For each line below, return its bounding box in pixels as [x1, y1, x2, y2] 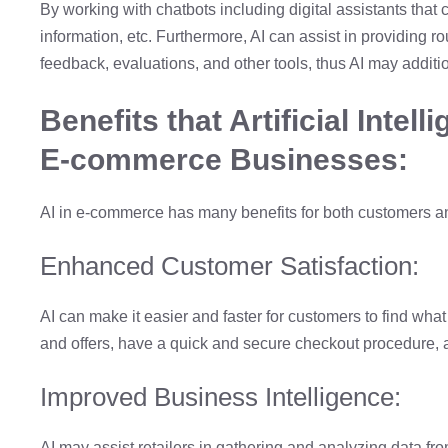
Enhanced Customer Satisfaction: [40, 250, 419, 281]
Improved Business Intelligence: [40, 381, 401, 412]
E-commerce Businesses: [40, 142, 408, 176]
